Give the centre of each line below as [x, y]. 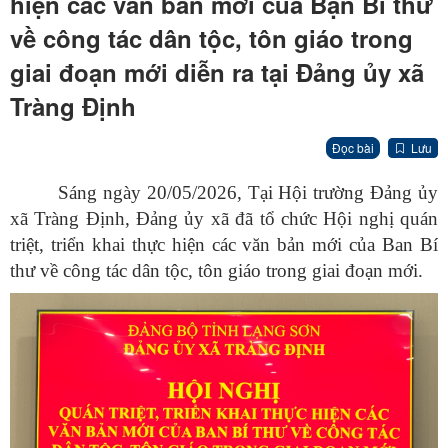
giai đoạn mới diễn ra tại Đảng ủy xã [217, 72]
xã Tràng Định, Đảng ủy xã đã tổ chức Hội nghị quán [224, 219]
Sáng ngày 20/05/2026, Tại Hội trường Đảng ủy [248, 193]
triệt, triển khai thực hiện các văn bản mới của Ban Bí [224, 245]
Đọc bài [353, 148]
